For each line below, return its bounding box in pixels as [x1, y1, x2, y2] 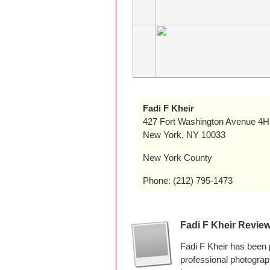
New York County [143, 152, 212, 163]
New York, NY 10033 [143, 130, 225, 140]
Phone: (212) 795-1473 [143, 175, 233, 186]
